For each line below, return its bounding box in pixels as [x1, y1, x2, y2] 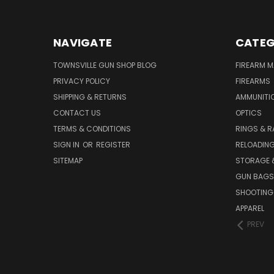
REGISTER [96, 139, 130, 150]
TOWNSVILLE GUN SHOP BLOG [53, 60, 157, 70]
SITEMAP [53, 155, 83, 166]
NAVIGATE [53, 35, 112, 50]
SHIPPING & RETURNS [53, 92, 127, 102]
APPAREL [235, 203, 264, 213]
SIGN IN [53, 139, 81, 150]
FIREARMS [235, 76, 270, 86]
